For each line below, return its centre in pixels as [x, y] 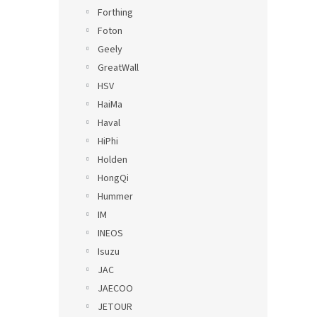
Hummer [115, 197]
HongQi [113, 178]
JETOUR [115, 307]
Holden [113, 160]
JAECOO [115, 289]
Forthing [115, 13]
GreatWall [118, 68]
